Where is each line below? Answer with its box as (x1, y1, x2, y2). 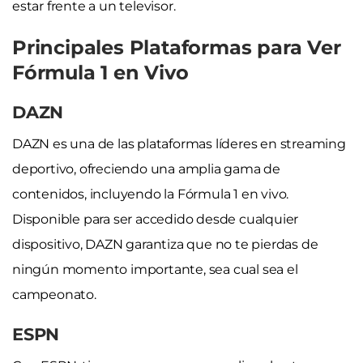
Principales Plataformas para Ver (12, 35, 341, 59)
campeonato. (12, 286, 96, 302)
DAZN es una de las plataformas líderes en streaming (12, 135, 346, 152)
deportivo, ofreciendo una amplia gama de (12, 160, 280, 177)
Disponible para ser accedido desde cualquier (12, 211, 299, 227)
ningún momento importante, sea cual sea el (12, 261, 298, 277)
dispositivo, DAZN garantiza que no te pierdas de (12, 236, 318, 252)
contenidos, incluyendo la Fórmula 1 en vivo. (12, 186, 289, 202)
